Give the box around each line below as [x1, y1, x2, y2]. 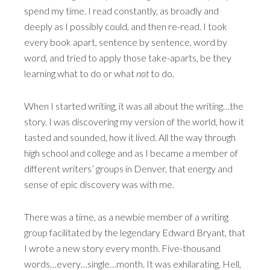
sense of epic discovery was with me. [24, 178, 174, 190]
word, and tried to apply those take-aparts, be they [24, 51, 231, 63]
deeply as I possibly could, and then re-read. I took [24, 20, 227, 32]
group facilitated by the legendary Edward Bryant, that [24, 226, 245, 238]
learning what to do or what [24, 67, 136, 79]
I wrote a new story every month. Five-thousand [24, 242, 221, 254]
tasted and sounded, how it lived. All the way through [24, 131, 236, 143]
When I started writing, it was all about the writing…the [24, 99, 243, 111]
